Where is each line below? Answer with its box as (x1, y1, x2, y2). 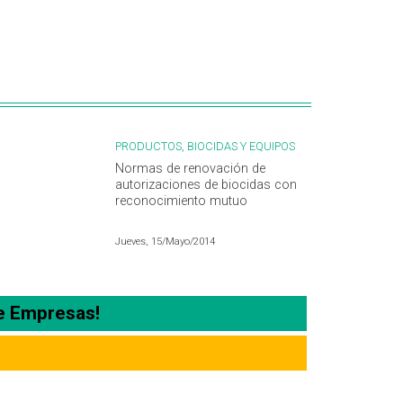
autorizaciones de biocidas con (115, 177, 297, 193)
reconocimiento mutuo (115, 193, 247, 210)
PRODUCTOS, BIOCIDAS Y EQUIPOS (115, 139, 295, 154)
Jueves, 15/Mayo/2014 (115, 236, 215, 248)
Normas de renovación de (115, 161, 265, 177)
